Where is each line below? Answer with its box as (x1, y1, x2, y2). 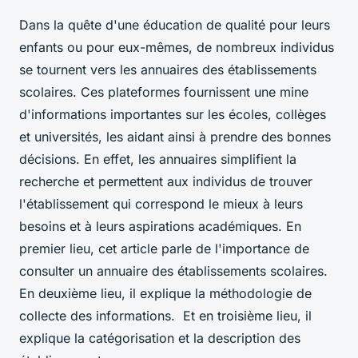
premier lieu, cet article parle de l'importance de (19, 240, 309, 257)
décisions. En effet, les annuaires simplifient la (19, 150, 296, 167)
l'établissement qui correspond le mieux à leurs (19, 195, 303, 212)
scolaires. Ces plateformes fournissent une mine (19, 83, 308, 100)
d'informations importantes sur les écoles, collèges (19, 105, 326, 122)
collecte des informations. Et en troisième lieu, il (19, 307, 312, 324)
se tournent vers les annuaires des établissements (19, 61, 316, 78)
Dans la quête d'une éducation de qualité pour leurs (19, 16, 330, 33)
